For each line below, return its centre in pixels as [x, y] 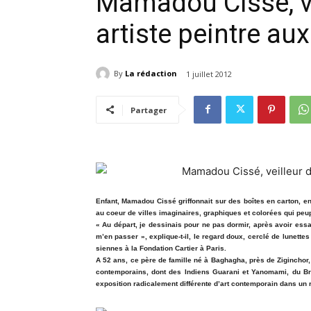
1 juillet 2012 [209, 74]
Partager [149, 110]
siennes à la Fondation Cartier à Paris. [161, 248]
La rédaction [151, 74]
